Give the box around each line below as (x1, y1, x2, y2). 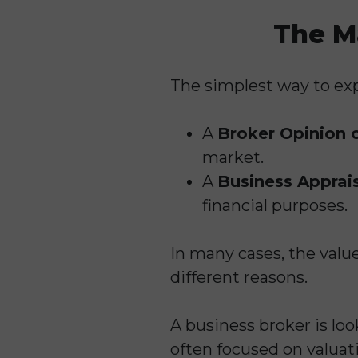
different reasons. (169, 267, 308, 287)
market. (201, 147, 264, 167)
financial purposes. (201, 195, 348, 215)
